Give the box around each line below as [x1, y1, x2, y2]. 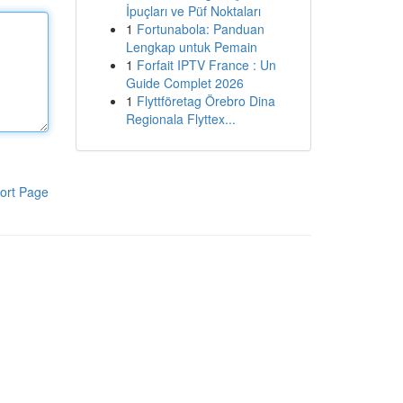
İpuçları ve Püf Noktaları [125, 2, 261, 20]
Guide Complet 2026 [125, 74, 244, 92]
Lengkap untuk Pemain [125, 38, 257, 56]
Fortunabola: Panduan [136, 20, 264, 38]
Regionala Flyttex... [125, 110, 236, 128]
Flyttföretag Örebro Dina [136, 92, 275, 110]
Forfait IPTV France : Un [136, 56, 276, 74]
